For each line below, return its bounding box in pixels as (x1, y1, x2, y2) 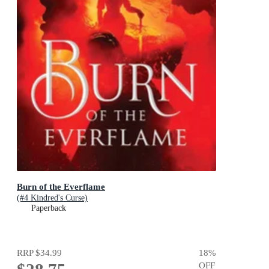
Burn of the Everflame (17, 181, 105, 192)
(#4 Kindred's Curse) (17, 193, 88, 202)
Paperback (31, 203, 66, 213)
